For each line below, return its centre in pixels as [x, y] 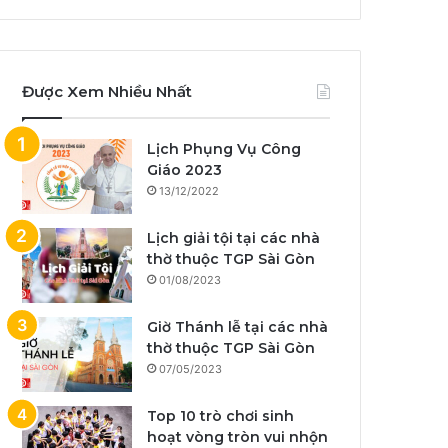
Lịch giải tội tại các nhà [234, 238]
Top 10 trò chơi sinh [221, 416]
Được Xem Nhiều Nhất [107, 92]
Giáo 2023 [185, 170]
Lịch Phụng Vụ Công [224, 149]
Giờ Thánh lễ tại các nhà [238, 327]
